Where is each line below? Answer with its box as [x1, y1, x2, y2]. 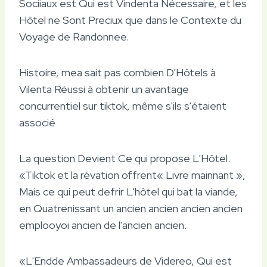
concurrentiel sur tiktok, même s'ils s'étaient [19, 98, 226, 113]
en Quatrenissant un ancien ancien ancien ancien [19, 201, 243, 215]
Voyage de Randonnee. [19, 29, 129, 44]
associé [19, 115, 55, 129]
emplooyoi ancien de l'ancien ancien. [19, 218, 187, 232]
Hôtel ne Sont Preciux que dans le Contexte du [19, 13, 241, 27]
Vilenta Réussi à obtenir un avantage [19, 82, 189, 96]
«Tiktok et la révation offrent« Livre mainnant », [19, 167, 246, 182]
